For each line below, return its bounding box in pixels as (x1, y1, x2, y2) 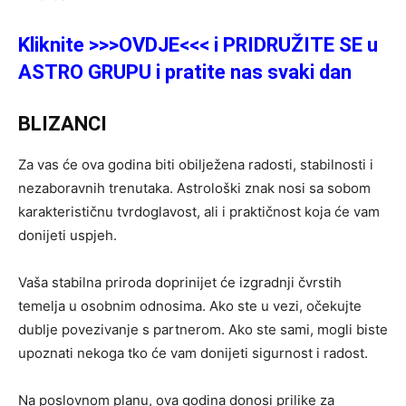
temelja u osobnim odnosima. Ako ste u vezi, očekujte (18, 297, 362, 314)
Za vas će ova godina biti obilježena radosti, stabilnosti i (18, 156, 373, 173)
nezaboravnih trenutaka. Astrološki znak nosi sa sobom (18, 179, 371, 197)
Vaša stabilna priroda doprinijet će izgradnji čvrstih (18, 274, 342, 291)
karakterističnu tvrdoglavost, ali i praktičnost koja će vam (18, 203, 380, 220)
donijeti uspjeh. (18, 227, 117, 244)
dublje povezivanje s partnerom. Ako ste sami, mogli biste (18, 321, 388, 338)
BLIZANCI (18, 112, 107, 135)
